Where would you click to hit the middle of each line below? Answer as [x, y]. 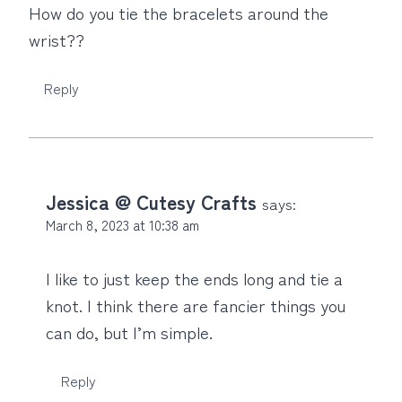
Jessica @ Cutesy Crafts [151, 202]
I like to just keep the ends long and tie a [194, 277]
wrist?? [57, 39]
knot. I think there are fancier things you [196, 304]
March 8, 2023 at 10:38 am [122, 225]
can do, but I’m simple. [129, 331]
